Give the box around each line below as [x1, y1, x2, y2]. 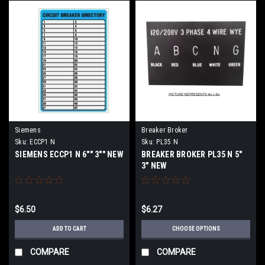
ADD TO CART [52, 225, 86, 232]
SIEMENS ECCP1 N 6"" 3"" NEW [15, 149, 124, 159]
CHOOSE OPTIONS [172, 225, 220, 232]
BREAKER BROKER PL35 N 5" [141, 149, 242, 159]
